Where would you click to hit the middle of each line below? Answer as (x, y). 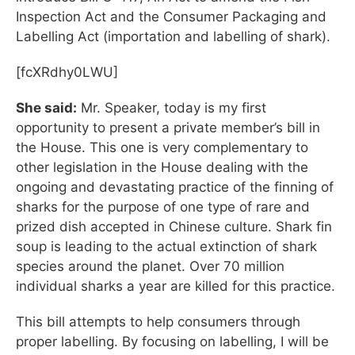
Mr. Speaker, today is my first (172, 107)
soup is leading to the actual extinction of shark (166, 246)
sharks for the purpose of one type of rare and (163, 206)
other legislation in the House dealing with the (162, 167)
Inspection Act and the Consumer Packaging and (171, 17)
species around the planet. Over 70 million (150, 266)
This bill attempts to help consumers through (158, 321)
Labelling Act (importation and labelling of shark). (173, 36)
